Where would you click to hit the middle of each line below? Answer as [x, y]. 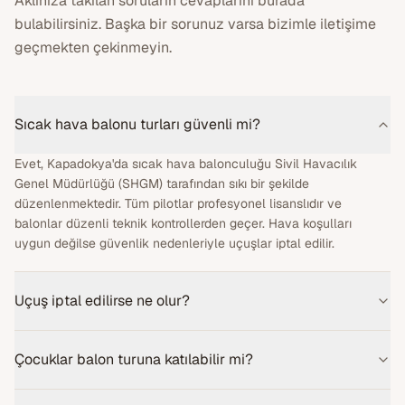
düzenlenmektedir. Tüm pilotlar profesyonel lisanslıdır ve [178, 203]
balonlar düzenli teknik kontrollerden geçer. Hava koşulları [183, 223]
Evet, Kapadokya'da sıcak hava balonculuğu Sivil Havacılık [186, 163]
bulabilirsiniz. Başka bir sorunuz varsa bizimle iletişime [195, 24]
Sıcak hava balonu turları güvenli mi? [137, 124]
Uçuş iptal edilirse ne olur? [102, 300]
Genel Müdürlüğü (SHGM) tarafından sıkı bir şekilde [162, 183]
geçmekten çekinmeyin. [93, 47]
